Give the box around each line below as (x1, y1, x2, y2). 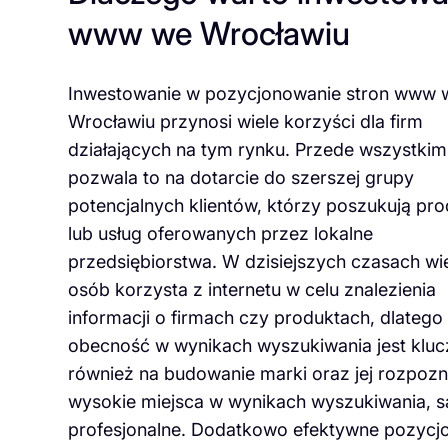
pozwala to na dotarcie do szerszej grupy (67, 167, 414, 189)
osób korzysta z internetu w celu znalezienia (67, 279, 436, 301)
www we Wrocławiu (67, 13, 350, 53)
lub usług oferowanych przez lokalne (67, 223, 373, 245)
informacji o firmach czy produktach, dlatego (67, 307, 443, 329)
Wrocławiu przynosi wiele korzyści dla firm (67, 111, 423, 133)
